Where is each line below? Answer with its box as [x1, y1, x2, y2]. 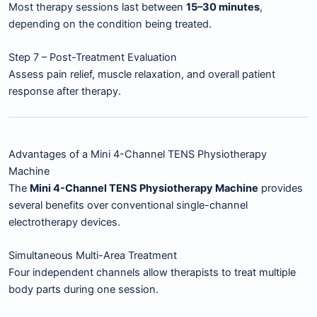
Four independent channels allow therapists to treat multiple [8, 266, 296, 279]
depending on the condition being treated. [8, 18, 212, 31]
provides [258, 181, 303, 195]
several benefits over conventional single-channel [8, 198, 248, 212]
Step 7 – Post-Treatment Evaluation [8, 51, 177, 64]
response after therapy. [8, 85, 121, 98]
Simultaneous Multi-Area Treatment [8, 249, 177, 263]
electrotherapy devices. [8, 215, 120, 229]
